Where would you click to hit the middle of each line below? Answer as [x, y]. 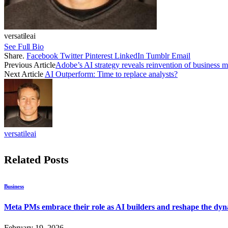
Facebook [42, 55]
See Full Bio [24, 46]
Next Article [24, 74]
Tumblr [158, 55]
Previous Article [30, 65]
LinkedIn [129, 55]
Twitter [72, 55]
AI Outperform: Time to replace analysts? [111, 74]
